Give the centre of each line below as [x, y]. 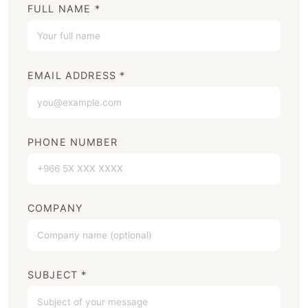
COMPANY [56, 208]
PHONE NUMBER [73, 142]
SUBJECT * [57, 274]
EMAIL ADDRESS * [77, 76]
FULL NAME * [64, 9]
